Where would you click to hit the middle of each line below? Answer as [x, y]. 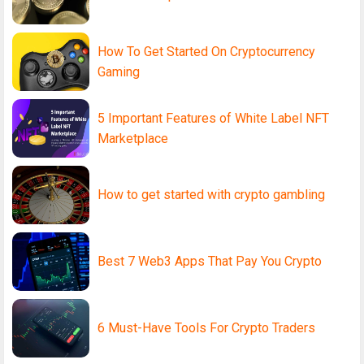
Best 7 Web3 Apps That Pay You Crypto [210, 261]
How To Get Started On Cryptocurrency [206, 51]
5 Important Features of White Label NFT [213, 118]
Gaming [119, 71]
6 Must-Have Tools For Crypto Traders [206, 327]
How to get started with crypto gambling [211, 194]
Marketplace [133, 138]
